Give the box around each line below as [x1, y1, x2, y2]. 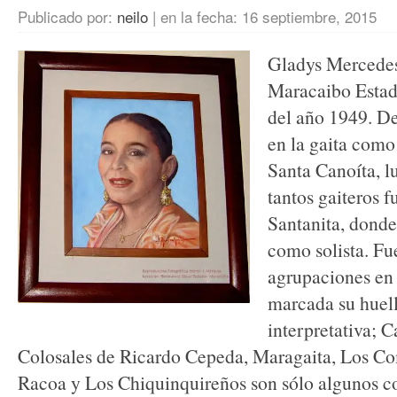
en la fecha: [160, 5, 242, 27]
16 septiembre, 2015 [242, 5, 377, 27]
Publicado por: [18, 5, 117, 27]
